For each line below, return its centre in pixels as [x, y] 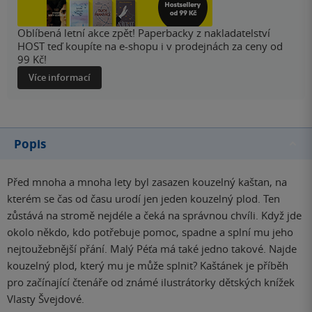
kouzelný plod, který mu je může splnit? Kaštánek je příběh [148, 265]
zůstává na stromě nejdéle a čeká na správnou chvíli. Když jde [154, 215]
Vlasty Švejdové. [46, 298]
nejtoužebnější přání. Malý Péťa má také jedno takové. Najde [152, 248]
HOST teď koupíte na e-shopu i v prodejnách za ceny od [150, 46]
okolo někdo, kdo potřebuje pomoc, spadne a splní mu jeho [150, 232]
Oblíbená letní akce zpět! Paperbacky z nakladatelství [144, 32]
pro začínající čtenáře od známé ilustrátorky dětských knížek [151, 282]
